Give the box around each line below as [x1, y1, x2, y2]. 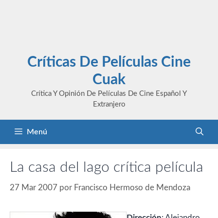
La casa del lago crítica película [10, 160, 203, 175]
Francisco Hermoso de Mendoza [74, 183, 190, 192]
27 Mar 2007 [10, 183, 57, 192]
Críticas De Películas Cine [27, 55, 191, 70]
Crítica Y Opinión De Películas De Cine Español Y [31, 90, 187, 97]
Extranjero [92, 101, 126, 108]
